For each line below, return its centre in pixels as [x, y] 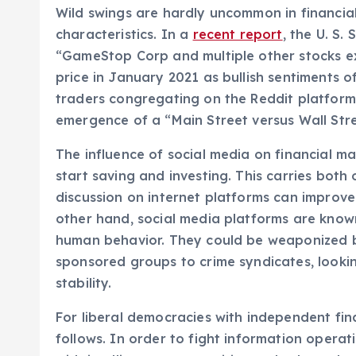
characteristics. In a [124, 34]
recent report [238, 34]
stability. [84, 283]
